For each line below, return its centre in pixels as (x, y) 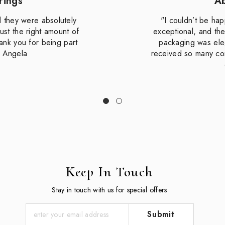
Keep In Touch (109, 172)
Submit (161, 214)
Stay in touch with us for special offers (109, 190)
